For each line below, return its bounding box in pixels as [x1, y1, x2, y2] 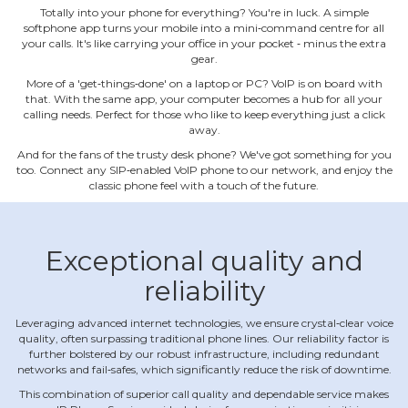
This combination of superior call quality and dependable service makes [19, 387, 389, 402]
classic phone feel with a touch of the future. [89, 178, 319, 193]
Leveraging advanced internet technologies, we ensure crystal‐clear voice [15, 316, 393, 331]
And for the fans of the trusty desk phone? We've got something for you [16, 148, 392, 162]
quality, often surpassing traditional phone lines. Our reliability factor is [19, 331, 389, 346]
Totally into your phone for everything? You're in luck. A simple [39, 5, 369, 20]
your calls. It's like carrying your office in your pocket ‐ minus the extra [22, 36, 386, 51]
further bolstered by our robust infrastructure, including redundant [28, 347, 380, 362]
